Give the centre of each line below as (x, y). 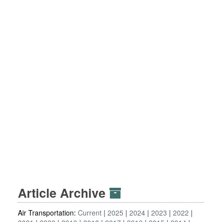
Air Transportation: (48, 213)
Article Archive (63, 193)
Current (90, 213)
